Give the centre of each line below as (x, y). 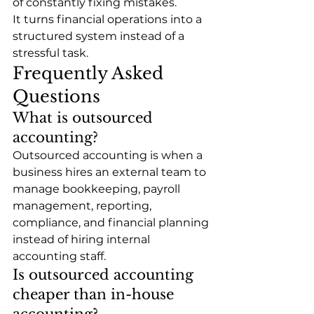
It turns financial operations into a (109, 19)
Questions (56, 96)
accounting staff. (59, 256)
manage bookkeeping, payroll (98, 189)
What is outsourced (85, 117)
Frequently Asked (90, 73)
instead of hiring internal (83, 239)
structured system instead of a (100, 36)
